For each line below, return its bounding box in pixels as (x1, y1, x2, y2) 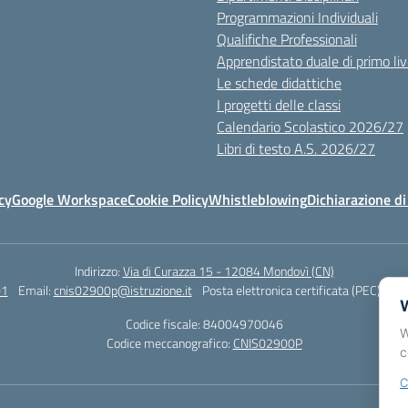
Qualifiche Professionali (217, 28, 357, 50)
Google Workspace (12, 189, 127, 210)
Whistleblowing (209, 189, 307, 210)
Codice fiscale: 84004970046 (125, 314, 283, 333)
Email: (17, 280, 54, 300)
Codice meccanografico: (106, 333, 233, 352)
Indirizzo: (74, 261, 123, 280)
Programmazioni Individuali (217, 6, 378, 28)
